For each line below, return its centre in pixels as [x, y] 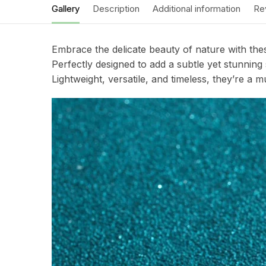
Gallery [66, 8]
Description [116, 8]
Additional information [197, 8]
